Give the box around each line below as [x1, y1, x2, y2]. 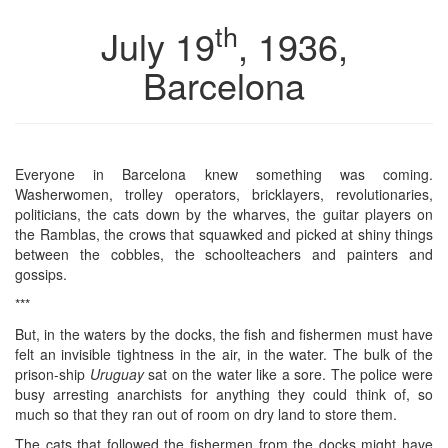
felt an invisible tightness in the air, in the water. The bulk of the [15, 343, 433, 364]
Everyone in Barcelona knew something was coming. [15, 163, 433, 184]
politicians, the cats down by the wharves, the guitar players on [15, 203, 433, 224]
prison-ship [15, 363, 90, 384]
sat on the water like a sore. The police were [143, 363, 434, 384]
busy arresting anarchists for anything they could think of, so [15, 383, 433, 404]
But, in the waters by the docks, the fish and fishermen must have [15, 323, 433, 344]
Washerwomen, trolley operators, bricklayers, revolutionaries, [15, 183, 433, 204]
